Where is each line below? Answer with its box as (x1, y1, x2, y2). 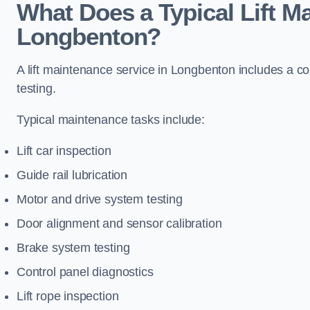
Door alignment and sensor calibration (17, 217, 222, 230)
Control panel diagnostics (17, 265, 154, 279)
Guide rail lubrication (17, 168, 128, 182)
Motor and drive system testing (17, 192, 183, 206)
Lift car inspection (17, 144, 111, 158)
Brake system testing (17, 241, 130, 255)
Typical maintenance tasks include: (17, 113, 205, 127)
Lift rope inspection (17, 289, 119, 303)
